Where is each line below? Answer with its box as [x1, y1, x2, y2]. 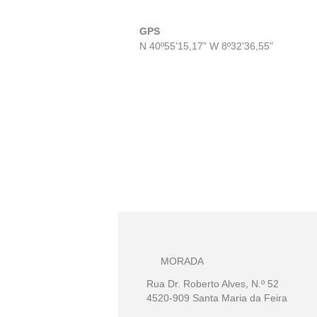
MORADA [161, 255, 204, 267]
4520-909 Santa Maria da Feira [146, 292, 287, 304]
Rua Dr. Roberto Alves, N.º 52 [146, 277, 279, 289]
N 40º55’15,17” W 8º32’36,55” [139, 40, 273, 52]
